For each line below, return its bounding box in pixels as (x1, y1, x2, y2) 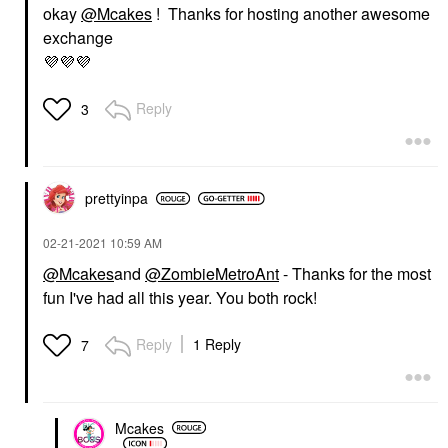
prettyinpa (85, 188, 148, 209)
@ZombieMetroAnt (145, 262, 279, 286)
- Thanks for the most (279, 262, 431, 286)
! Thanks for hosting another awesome (152, 2, 430, 26)
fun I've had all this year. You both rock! (43, 286, 317, 310)
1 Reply (193, 334, 241, 355)
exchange (43, 26, 113, 50)
